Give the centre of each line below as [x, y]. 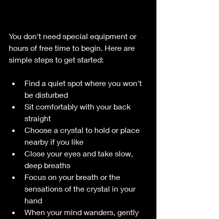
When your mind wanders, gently [83, 212]
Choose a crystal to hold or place [83, 130]
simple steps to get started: [56, 60]
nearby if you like [56, 142]
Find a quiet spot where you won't [84, 83]
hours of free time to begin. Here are [73, 48]
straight [40, 118]
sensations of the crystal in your [81, 189]
